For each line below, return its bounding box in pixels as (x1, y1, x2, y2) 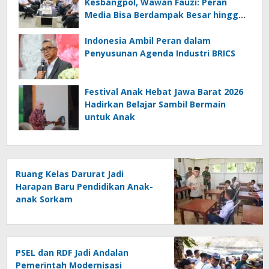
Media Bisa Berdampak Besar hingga (85, 9, 244, 20)
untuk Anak (85, 111, 135, 122)
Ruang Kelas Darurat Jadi (16, 168, 124, 180)
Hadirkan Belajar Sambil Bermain (85, 98, 226, 110)
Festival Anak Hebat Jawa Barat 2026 (85, 86, 243, 97)
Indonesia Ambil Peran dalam (85, 35, 211, 46)
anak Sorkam (16, 193, 73, 205)
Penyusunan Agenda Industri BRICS (85, 47, 235, 59)
